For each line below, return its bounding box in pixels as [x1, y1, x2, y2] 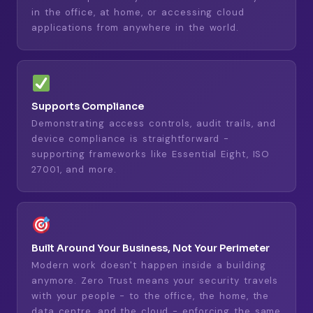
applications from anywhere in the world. [31, 21, 239, 34]
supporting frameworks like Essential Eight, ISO [31, 147, 270, 160]
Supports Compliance [31, 99, 144, 112]
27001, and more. [31, 163, 117, 175]
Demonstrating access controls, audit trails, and [31, 117, 277, 129]
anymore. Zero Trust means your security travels [31, 274, 279, 286]
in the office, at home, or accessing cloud [31, 6, 245, 18]
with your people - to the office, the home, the [31, 289, 270, 302]
